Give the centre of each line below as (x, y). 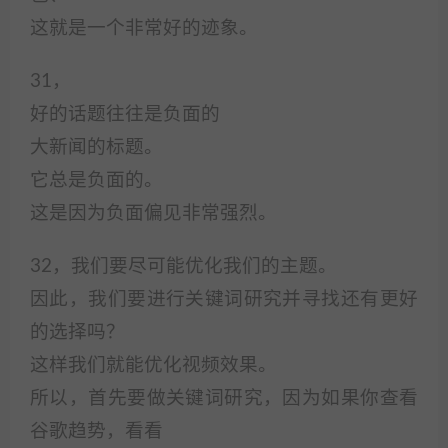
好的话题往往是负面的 (125, 114)
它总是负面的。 (96, 180)
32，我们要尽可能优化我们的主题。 (183, 266)
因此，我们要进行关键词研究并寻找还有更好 (224, 299)
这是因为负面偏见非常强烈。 (153, 213)
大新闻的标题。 (96, 147)
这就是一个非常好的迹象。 (144, 28)
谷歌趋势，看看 (96, 431)
